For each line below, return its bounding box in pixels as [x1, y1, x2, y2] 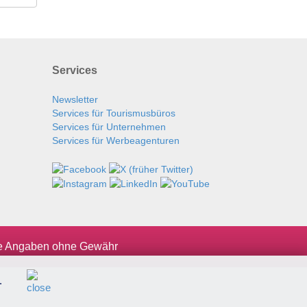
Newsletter [52, 94, 98, 106]
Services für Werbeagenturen [52, 135, 180, 147]
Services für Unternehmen [52, 121, 166, 133]
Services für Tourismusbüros [52, 108, 175, 119]
